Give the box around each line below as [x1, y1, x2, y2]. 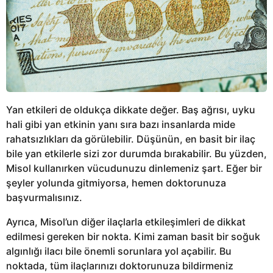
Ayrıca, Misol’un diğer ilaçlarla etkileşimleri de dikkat [6, 215, 246, 228]
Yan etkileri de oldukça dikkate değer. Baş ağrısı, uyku [6, 103, 255, 116]
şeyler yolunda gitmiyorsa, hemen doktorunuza [6, 176, 226, 189]
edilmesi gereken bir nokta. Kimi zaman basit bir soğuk [6, 230, 260, 243]
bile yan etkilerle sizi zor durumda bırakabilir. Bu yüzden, [6, 147, 267, 160]
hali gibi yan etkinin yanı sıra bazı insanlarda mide [6, 118, 235, 130]
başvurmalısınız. [6, 191, 82, 204]
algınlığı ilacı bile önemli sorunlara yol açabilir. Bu [6, 244, 232, 257]
